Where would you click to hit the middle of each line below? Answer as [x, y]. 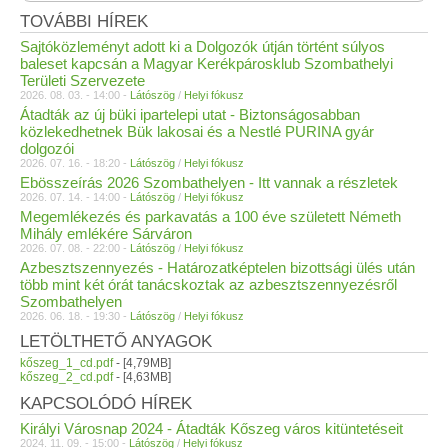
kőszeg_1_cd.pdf [66, 363]
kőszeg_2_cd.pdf [66, 377]
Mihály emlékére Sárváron [106, 233]
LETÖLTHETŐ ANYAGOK [116, 341]
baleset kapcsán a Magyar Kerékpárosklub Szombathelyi [206, 63]
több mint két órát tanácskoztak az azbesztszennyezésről [208, 284]
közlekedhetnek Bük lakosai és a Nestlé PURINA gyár [197, 131]
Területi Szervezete [82, 80]
